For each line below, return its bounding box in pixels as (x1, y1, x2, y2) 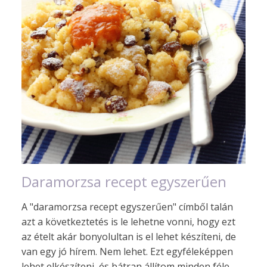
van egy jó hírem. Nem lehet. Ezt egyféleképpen (21, 245, 233, 258)
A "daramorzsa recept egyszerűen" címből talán (21, 200, 233, 213)
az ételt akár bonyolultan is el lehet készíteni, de (21, 230, 236, 243)
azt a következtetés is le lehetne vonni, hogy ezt (21, 215, 235, 228)
